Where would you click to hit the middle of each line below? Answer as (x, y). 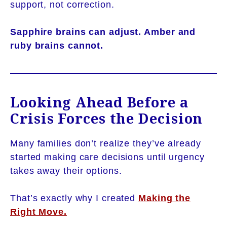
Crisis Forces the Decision (107, 118)
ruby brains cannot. (57, 45)
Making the (165, 198)
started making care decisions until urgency (107, 157)
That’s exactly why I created (74, 198)
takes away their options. (66, 171)
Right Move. (39, 212)
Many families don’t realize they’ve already (106, 143)
